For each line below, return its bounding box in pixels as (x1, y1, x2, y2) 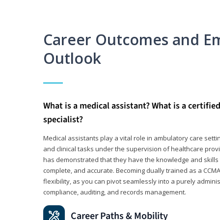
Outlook (43, 48, 101, 68)
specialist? (43, 113, 83, 126)
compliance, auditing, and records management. (43, 187, 186, 196)
